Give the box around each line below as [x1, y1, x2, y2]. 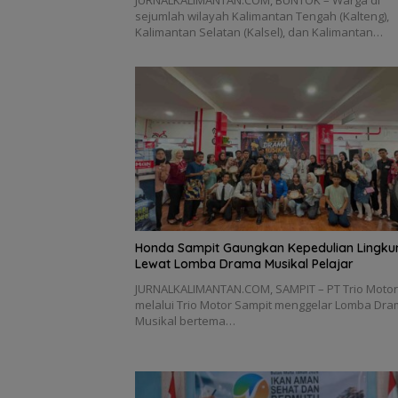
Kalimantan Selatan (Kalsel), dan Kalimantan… [135, 24, 383, 41]
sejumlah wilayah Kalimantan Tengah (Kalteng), [135, 8, 389, 25]
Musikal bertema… [135, 313, 235, 330]
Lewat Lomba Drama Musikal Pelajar [135, 256, 354, 273]
